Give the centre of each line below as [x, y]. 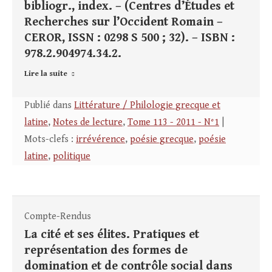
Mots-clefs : [50, 140]
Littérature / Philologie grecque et [147, 106]
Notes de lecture [88, 123]
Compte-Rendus [58, 217]
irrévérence [100, 140]
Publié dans [49, 106]
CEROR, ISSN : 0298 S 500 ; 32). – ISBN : [130, 38]
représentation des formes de [106, 251]
